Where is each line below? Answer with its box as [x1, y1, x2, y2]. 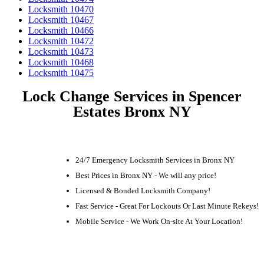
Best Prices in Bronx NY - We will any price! [75, 170, 216, 180]
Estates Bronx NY [72, 103, 192, 120]
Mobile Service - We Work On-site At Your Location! [75, 216, 243, 226]
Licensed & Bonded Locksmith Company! [75, 186, 210, 195]
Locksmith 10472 [28, 36, 94, 47]
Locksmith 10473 [28, 47, 94, 57]
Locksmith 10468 [28, 57, 94, 68]
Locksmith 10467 [28, 15, 94, 25]
